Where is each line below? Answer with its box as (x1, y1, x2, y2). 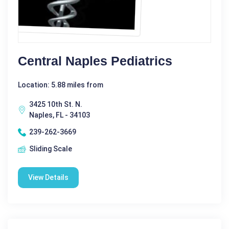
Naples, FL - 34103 (29, 111, 90, 119)
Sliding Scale (29, 145, 72, 153)
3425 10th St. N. (29, 100, 82, 108)
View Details (28, 173, 68, 181)
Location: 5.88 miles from (18, 81, 103, 89)
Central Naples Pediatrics (18, 54, 172, 68)
